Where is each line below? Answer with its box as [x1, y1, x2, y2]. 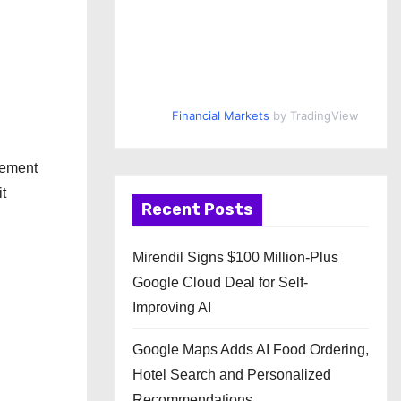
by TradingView [269, 108, 359, 123]
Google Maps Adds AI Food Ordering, [132, 342, 369, 357]
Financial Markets [171, 108, 269, 123]
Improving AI [132, 300, 211, 315]
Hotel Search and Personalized [132, 367, 331, 382]
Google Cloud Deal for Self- [132, 275, 308, 290]
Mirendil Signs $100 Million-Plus [132, 250, 338, 265]
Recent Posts [141, 200, 253, 219]
